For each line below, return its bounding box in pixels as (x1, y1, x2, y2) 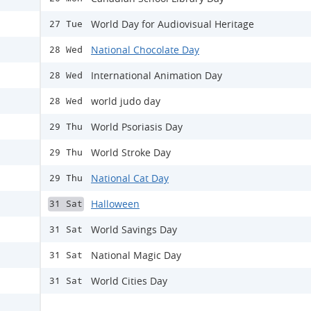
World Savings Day (91, 223, 177, 236)
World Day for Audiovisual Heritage (91, 17, 254, 31)
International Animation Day (91, 69, 222, 82)
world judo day (91, 94, 160, 108)
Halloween (91, 197, 140, 210)
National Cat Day (91, 171, 169, 185)
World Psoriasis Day (91, 120, 183, 133)
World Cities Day (91, 274, 167, 287)
